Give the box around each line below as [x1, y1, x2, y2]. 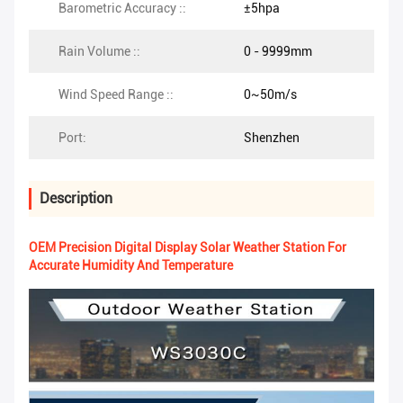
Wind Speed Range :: [58, 87, 174, 103]
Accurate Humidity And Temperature [29, 258, 233, 273]
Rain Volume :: [58, 44, 140, 59]
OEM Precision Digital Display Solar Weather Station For [29, 240, 346, 255]
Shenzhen [244, 130, 300, 146]
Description [40, 190, 112, 208]
